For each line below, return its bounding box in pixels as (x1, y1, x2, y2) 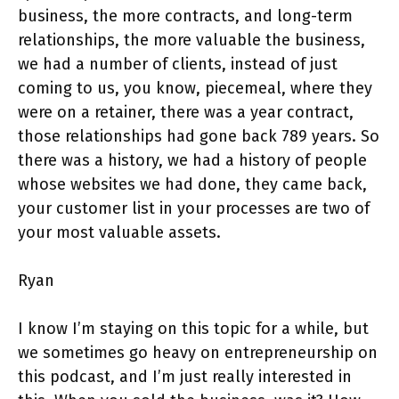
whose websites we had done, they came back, (18, 175, 367, 195)
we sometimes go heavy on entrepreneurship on (18, 343, 378, 363)
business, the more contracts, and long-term (18, 6, 353, 27)
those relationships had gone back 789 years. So (18, 126, 379, 147)
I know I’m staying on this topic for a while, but (18, 319, 369, 339)
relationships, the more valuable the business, (18, 30, 365, 51)
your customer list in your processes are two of (18, 199, 370, 219)
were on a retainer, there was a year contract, (18, 102, 354, 123)
